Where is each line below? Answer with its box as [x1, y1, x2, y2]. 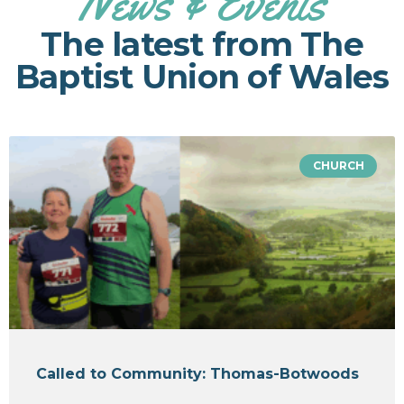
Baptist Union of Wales [14, 56, 390, 96]
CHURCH [312, 158, 364, 172]
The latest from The [41, 23, 363, 64]
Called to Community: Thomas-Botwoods [36, 364, 359, 382]
